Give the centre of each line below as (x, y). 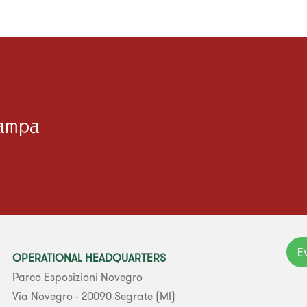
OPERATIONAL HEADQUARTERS (89, 257)
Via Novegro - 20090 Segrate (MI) (94, 296)
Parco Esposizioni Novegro (78, 277)
